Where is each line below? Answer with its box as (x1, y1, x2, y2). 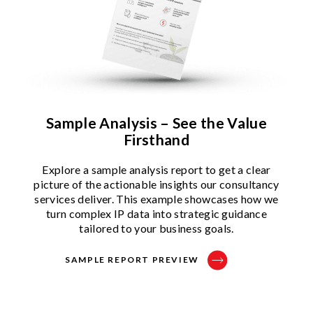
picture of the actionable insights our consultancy (34, 177, 279, 191)
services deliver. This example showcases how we (34, 192, 279, 206)
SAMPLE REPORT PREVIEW (65, 254, 199, 265)
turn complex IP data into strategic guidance (45, 207, 268, 221)
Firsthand (124, 131, 189, 149)
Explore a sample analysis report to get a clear (42, 163, 271, 177)
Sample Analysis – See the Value (46, 114, 267, 132)
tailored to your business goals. (79, 221, 234, 235)
